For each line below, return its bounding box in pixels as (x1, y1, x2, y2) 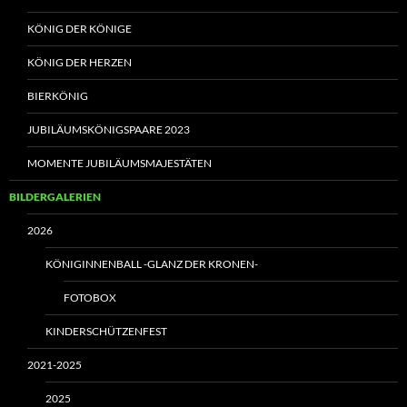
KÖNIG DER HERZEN (27, 55, 132, 70)
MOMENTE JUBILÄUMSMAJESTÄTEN (27, 156, 212, 171)
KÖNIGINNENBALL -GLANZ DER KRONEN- (45, 257, 258, 272)
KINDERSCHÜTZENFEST (45, 324, 167, 339)
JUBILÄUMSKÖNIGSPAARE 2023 (27, 123, 190, 137)
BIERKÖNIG (27, 89, 88, 104)
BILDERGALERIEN (9, 190, 101, 204)
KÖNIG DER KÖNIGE (27, 22, 132, 36)
